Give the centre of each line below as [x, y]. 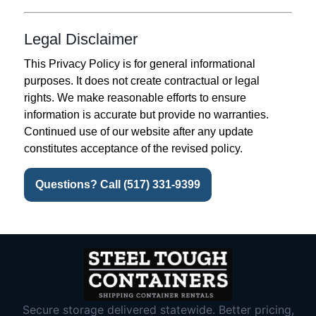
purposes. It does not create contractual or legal [142, 81]
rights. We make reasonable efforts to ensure [135, 98]
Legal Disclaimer [81, 39]
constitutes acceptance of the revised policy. [133, 149]
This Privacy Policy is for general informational [140, 64]
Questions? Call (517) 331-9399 [118, 184]
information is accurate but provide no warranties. [146, 115]
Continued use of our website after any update [139, 132]
